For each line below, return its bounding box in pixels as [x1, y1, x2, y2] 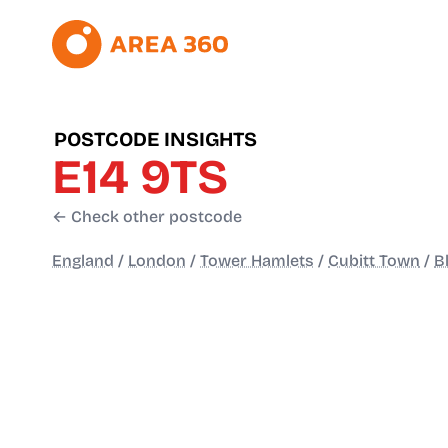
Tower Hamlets [200, 251, 314, 271]
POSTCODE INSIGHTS [54, 127, 257, 152]
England [52, 251, 114, 271]
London [128, 251, 186, 271]
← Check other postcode [52, 207, 242, 227]
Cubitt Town [328, 251, 420, 271]
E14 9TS [52, 148, 228, 207]
